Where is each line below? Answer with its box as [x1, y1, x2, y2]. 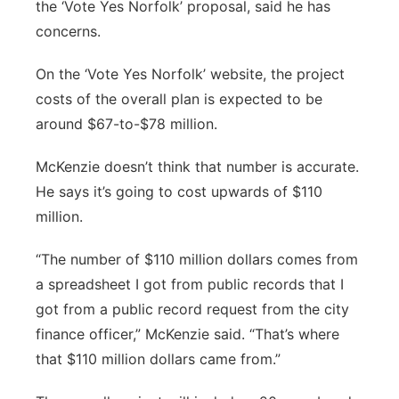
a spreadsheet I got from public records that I [36, 275, 344, 293]
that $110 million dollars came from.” [36, 350, 281, 368]
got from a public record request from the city [36, 300, 349, 318]
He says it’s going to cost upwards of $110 [36, 183, 322, 200]
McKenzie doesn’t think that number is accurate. [36, 158, 359, 175]
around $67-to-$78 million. [36, 115, 217, 133]
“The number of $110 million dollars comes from [36, 250, 358, 268]
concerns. [36, 22, 101, 40]
